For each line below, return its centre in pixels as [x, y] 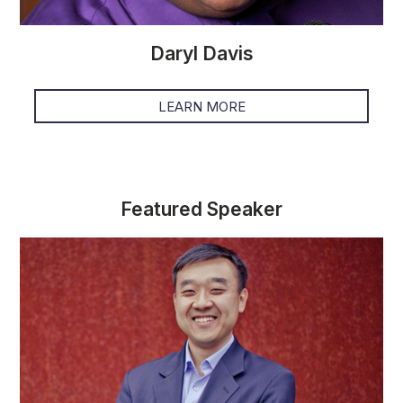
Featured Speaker [201, 210]
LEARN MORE [201, 106]
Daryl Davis [201, 54]
